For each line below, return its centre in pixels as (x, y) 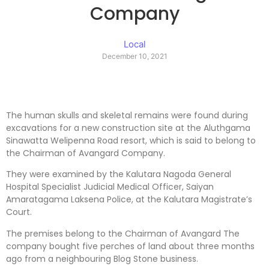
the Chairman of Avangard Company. (86, 153)
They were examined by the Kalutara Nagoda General (119, 174)
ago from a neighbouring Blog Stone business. (102, 258)
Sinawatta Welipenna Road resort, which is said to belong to (131, 140)
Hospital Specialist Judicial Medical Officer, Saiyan (110, 187)
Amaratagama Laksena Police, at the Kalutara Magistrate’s (129, 200)
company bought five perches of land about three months (130, 246)
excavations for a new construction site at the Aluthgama (128, 128)
